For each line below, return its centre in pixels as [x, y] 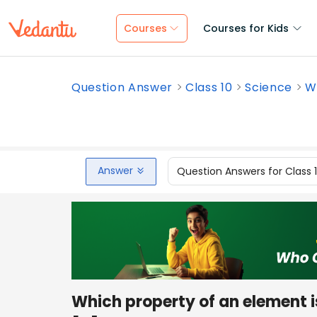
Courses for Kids [246, 28]
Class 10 [209, 87]
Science [269, 87]
